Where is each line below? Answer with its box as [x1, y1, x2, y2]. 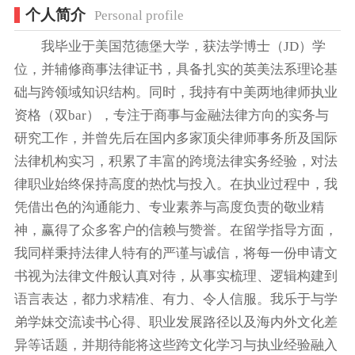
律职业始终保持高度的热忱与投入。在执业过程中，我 [13, 176, 338, 192]
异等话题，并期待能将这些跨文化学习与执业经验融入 [13, 337, 338, 353]
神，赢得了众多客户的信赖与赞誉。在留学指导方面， [13, 222, 338, 238]
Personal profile [94, 7, 184, 23]
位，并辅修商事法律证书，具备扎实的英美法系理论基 [13, 61, 338, 77]
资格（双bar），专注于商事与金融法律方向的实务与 [13, 107, 329, 123]
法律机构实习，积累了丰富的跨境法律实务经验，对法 [13, 153, 338, 169]
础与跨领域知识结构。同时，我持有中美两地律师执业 [13, 84, 338, 100]
